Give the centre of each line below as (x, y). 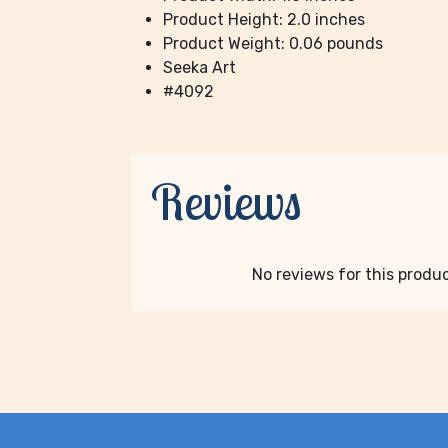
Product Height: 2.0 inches (263, 20)
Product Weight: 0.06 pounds (272, 44)
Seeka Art (199, 68)
